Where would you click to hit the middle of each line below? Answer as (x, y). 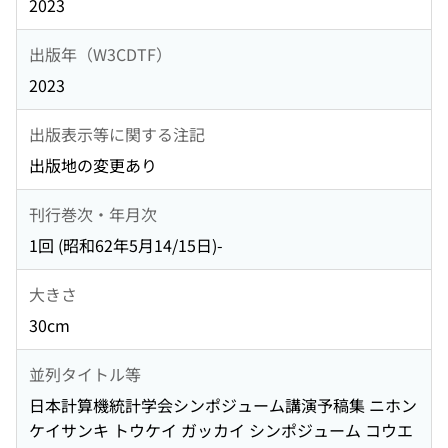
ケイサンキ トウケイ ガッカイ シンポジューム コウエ (221, 430)
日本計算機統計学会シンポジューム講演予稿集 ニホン (223, 405)
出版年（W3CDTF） (100, 53)
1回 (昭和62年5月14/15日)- (126, 245)
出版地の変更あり (93, 165)
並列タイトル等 (85, 373)
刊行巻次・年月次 (93, 213)
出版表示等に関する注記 (117, 133)
